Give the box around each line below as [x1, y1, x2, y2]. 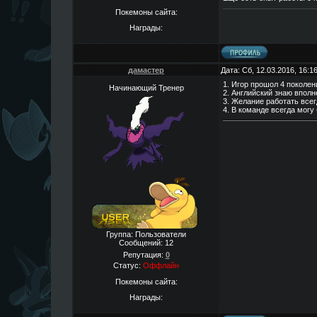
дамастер [128, 66, 164, 74]
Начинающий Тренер [108, 83, 184, 92]
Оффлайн [143, 261, 179, 270]
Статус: [113, 261, 143, 270]
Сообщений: [119, 238, 165, 247]
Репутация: [122, 250, 166, 259]
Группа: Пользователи [106, 230, 186, 238]
